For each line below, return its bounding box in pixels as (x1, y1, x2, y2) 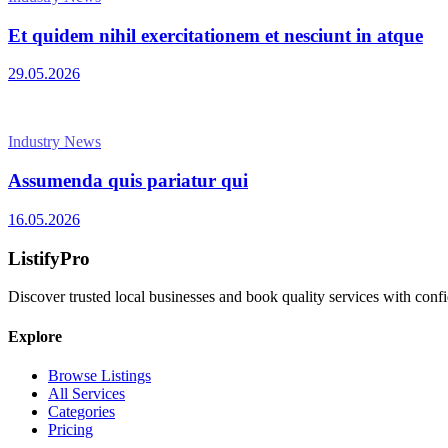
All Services (48, 384, 125, 402)
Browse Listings (48, 366, 151, 384)
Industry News (8, 133, 101, 151)
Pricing (48, 420, 93, 438)
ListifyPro (8, 247, 90, 269)
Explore (8, 327, 62, 345)
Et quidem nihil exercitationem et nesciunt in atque (8, 24, 423, 46)
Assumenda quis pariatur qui (8, 170, 248, 192)
